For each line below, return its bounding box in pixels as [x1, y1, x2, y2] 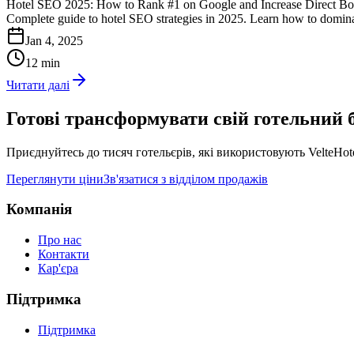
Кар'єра [38, 262, 78, 276]
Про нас [38, 233, 81, 247]
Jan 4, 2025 [25, 33, 83, 47]
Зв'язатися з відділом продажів [104, 171, 268, 186]
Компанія [6, 201, 72, 218]
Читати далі [6, 77, 70, 92]
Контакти [38, 247, 89, 262]
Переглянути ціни [6, 171, 104, 186]
